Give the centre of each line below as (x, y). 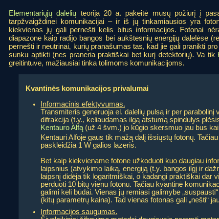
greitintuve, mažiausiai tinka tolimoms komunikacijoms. (97, 63)
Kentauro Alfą (62, 128)
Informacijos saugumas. (79, 212)
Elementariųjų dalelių (43, 13)
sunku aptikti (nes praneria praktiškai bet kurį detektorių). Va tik (113, 55)
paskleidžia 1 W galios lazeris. (88, 145)
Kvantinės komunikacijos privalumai (87, 88)
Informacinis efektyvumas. (83, 104)
